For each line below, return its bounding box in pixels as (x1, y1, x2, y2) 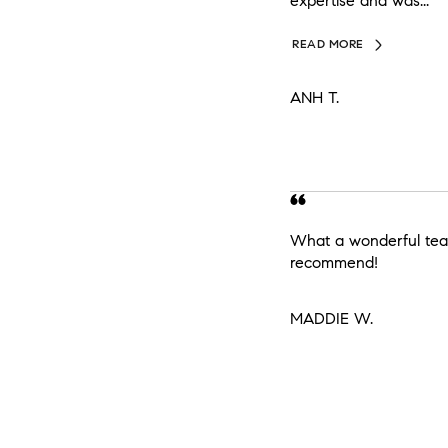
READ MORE (292, 36, 364, 51)
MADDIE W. (290, 309, 374, 329)
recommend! (290, 253, 379, 273)
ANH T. (290, 88, 340, 108)
